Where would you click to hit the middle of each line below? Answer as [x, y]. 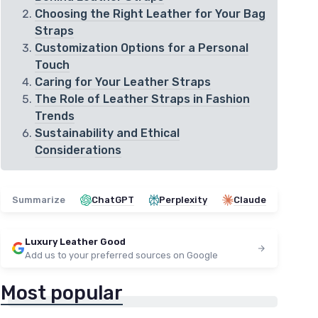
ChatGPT [113, 200]
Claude [250, 200]
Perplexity [183, 200]
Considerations [78, 150]
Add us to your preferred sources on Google [121, 256]
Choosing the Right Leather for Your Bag [150, 14]
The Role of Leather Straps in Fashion [142, 99]
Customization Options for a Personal [142, 48]
